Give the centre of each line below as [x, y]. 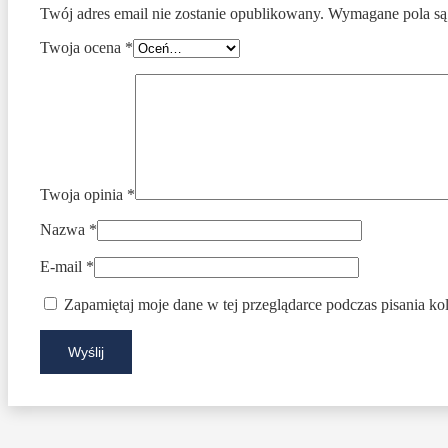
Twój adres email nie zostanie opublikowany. [182, 14]
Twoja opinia [83, 195]
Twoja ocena [82, 48]
